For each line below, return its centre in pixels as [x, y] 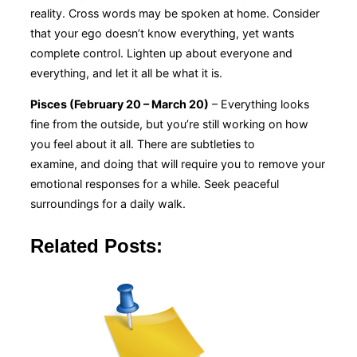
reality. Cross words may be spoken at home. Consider [175, 14]
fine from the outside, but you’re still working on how [169, 124]
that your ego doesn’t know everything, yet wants [162, 33]
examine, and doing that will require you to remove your [178, 164]
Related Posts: [96, 246]
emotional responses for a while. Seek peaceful [155, 184]
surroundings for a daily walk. [111, 204]
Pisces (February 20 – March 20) [120, 104]
